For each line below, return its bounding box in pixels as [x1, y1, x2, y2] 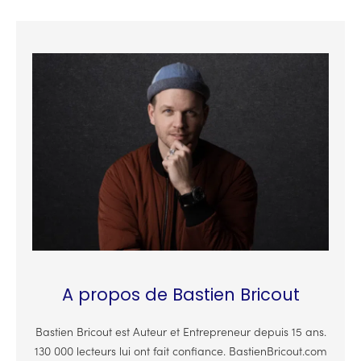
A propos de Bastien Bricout [61, 283, 300, 307]
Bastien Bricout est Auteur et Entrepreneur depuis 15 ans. [35, 326, 326, 340]
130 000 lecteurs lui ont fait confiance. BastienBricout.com [34, 346, 327, 359]
